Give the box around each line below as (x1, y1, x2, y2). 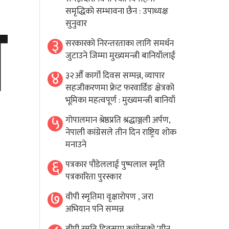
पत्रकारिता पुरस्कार (65, 170, 122, 185)
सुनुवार (65, 16, 87, 31)
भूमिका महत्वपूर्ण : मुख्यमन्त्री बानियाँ (65, 93, 176, 108)
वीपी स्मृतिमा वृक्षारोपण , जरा (65, 190, 154, 204)
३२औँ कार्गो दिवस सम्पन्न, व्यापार (65, 68, 165, 83)
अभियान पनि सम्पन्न (65, 202, 124, 217)
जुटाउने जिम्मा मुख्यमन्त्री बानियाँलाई (65, 49, 176, 63)
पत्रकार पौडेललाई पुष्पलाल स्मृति (65, 157, 166, 172)
